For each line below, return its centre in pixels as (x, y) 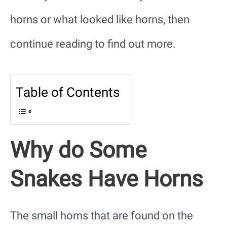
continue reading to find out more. (93, 44)
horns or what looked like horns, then (100, 20)
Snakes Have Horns (107, 179)
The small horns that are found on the (102, 216)
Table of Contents (68, 92)
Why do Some (78, 150)
